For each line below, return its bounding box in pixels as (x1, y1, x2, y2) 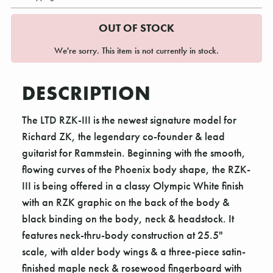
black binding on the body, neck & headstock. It (22, 211, 234, 225)
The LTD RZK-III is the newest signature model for (22, 112, 236, 127)
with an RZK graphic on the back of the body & (22, 194, 230, 209)
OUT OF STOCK (99, 21, 174, 35)
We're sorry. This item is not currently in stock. (54, 44, 219, 56)
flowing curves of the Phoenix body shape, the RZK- (22, 161, 250, 176)
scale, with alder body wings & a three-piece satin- (22, 244, 246, 258)
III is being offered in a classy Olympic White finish (22, 178, 244, 193)
